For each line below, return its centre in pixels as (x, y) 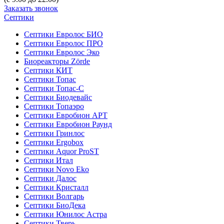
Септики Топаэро (54, 106)
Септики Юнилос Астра (65, 214)
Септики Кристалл (56, 187)
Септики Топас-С (54, 88)
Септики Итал (48, 160)
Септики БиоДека (55, 205)
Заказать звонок (31, 8)
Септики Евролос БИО (63, 34)
